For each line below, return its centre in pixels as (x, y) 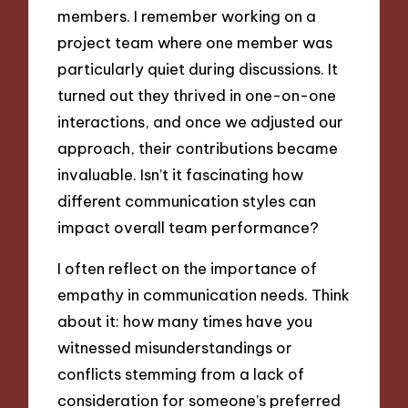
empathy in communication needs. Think (204, 294)
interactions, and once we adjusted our (201, 122)
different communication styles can (187, 201)
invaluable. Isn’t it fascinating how (181, 175)
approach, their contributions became (198, 148)
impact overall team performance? (189, 228)
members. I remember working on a (187, 16)
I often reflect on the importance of (188, 268)
